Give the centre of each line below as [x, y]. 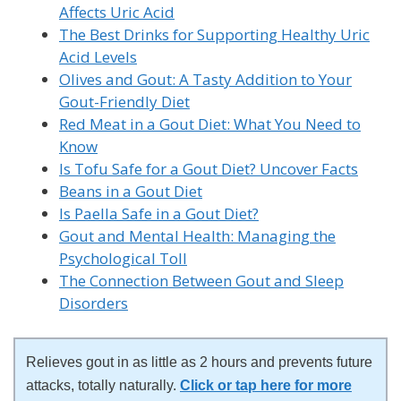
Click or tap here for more [266, 385]
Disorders [94, 303]
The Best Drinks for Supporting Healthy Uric [214, 35]
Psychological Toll [123, 259]
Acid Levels [98, 57]
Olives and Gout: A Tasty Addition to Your [205, 80]
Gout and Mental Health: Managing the [197, 236]
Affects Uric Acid [117, 13]
